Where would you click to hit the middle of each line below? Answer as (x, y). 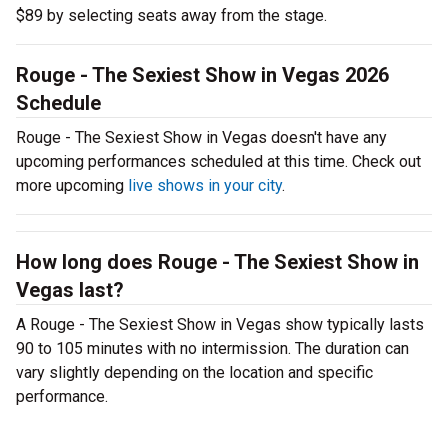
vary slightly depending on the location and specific (194, 372)
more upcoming (72, 185)
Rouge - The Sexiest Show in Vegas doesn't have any (201, 137)
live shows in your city (205, 185)
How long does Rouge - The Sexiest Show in (217, 262)
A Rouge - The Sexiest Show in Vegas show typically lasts (220, 324)
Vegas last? (70, 290)
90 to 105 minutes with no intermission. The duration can (212, 348)
